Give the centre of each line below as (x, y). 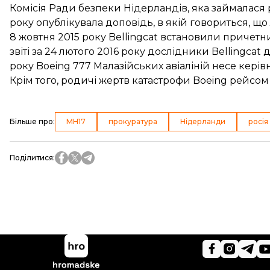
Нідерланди (203, 121)
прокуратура (133, 121)
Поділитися (31, 158)
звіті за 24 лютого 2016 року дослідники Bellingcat (137, 52)
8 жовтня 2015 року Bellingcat (85, 37)
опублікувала (70, 23)
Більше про (31, 121)
